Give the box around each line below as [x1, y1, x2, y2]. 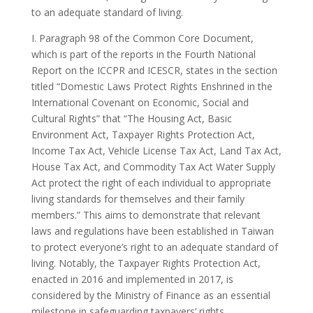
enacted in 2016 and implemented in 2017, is [31, 272, 233, 286]
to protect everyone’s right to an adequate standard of [31, 240, 278, 254]
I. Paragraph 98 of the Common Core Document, [31, 31, 254, 45]
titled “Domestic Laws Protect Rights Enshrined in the [31, 79, 272, 93]
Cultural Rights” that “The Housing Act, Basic [31, 111, 232, 125]
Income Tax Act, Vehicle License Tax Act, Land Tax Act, [31, 143, 282, 157]
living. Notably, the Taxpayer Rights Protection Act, [31, 256, 261, 270]
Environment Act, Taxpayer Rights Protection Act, [31, 127, 255, 141]
